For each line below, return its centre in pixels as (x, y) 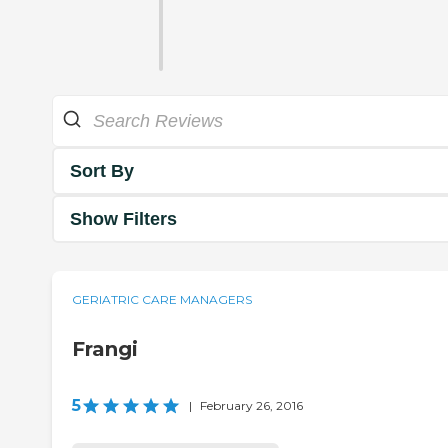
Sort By (102, 170)
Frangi (105, 349)
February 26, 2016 (251, 406)
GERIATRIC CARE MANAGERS (162, 300)
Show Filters (123, 218)
